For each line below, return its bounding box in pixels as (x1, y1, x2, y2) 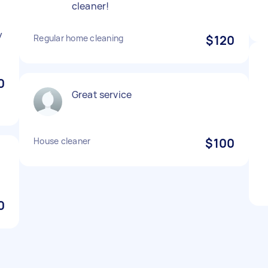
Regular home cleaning (33, 32, 124, 44)
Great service (72, 88, 132, 101)
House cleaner (33, 135, 91, 147)
